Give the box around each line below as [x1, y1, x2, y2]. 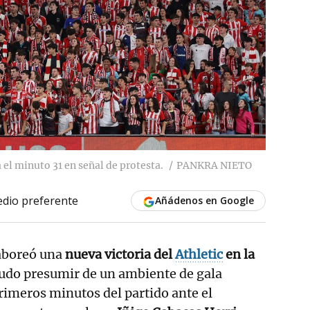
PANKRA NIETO [176, 158, 252, 172]
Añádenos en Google [154, 193, 254, 207]
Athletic [175, 246, 223, 262]
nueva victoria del [65, 246, 175, 262]
